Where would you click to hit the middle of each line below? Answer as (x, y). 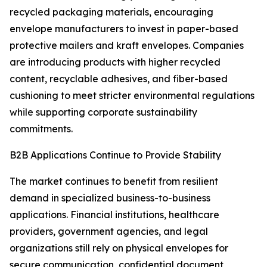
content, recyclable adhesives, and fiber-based (119, 79)
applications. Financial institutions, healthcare (114, 215)
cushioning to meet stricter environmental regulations (132, 96)
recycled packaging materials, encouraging (111, 12)
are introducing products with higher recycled (115, 62)
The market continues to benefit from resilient (114, 181)
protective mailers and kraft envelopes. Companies (127, 46)
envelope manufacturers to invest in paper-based (124, 29)
